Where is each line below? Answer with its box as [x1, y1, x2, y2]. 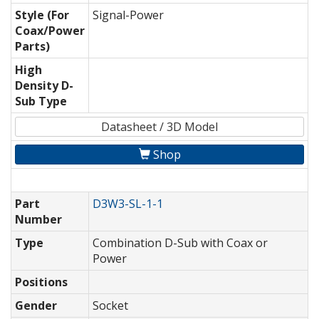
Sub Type [15, 93, 67, 110]
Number [15, 211, 62, 228]
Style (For [15, 7, 69, 23]
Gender [15, 298, 57, 314]
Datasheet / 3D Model [101, 119, 218, 135]
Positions [15, 274, 68, 291]
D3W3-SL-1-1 [93, 196, 163, 212]
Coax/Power [15, 23, 85, 39]
